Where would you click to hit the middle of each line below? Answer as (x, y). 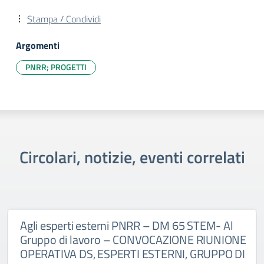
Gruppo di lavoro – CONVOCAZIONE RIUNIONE (133, 240)
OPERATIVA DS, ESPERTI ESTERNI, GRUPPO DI (133, 254)
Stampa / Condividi (64, 19)
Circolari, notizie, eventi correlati (132, 157)
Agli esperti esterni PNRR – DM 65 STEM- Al (127, 225)
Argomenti (38, 45)
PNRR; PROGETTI (56, 67)
